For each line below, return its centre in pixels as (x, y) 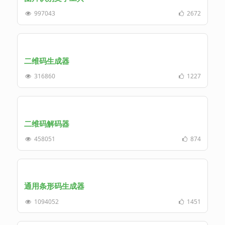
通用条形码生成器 (54, 186)
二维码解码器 (46, 123)
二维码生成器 (46, 61)
